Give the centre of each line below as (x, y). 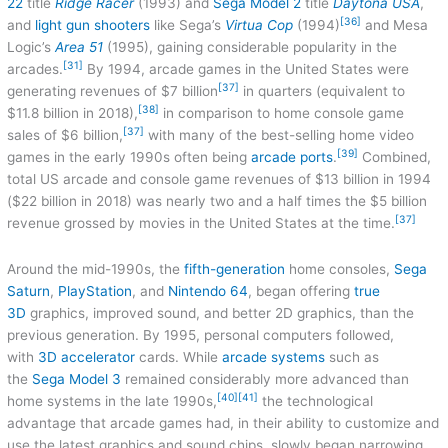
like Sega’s (188, 24)
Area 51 (79, 46)
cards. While (179, 356)
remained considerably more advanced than (265, 378)
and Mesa (395, 24)
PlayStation (95, 290)
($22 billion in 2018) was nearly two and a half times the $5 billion (217, 200)
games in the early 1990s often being (129, 156)
